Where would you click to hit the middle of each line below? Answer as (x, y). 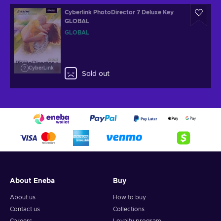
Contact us (25, 209)
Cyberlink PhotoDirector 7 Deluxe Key (119, 12)
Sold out (96, 74)
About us (23, 197)
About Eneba (32, 181)
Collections (129, 209)
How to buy (129, 197)
